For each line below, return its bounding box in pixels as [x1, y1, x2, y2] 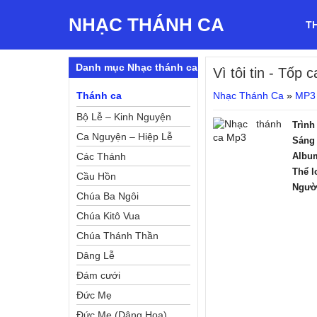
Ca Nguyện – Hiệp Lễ [76, 131, 173, 142]
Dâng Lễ [76, 250, 115, 261]
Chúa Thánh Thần [76, 230, 158, 241]
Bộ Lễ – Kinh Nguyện [76, 111, 171, 122]
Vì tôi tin [213, 65, 265, 81]
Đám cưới [76, 270, 120, 281]
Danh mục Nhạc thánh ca [76, 62, 197, 73]
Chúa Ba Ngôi [76, 190, 139, 202]
